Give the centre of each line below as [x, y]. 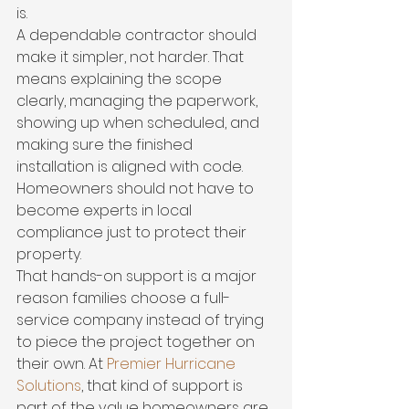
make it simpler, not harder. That [132, 57]
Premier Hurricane [173, 364]
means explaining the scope [121, 79]
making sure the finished [106, 145]
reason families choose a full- [123, 298]
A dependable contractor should [138, 35]
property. [49, 254]
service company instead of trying [142, 320]
